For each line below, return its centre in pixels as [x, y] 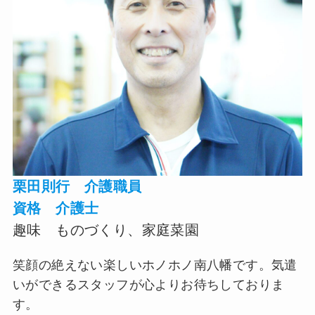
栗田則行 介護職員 [77, 187]
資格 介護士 [56, 208]
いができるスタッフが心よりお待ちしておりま [148, 285]
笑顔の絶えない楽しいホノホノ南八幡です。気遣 [155, 265]
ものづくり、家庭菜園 [128, 230]
